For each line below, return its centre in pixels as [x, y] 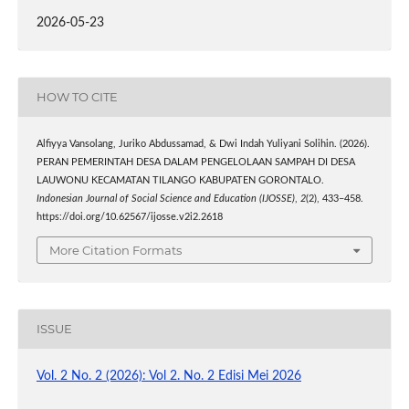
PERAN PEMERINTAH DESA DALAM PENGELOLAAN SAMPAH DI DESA [195, 163]
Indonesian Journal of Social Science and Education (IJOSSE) [165, 199]
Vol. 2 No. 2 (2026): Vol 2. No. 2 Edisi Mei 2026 [168, 376]
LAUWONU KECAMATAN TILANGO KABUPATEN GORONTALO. [180, 181]
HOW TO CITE [77, 97]
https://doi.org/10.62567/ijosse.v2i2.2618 [129, 217]
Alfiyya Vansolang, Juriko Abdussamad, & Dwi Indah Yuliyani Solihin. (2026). [203, 144]
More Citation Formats [115, 250]
